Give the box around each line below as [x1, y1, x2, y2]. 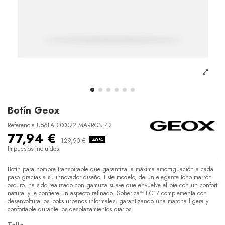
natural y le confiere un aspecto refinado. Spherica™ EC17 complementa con [8, 188, 207, 198]
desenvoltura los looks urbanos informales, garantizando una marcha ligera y [8, 196, 208, 206]
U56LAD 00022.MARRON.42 [37, 120, 112, 130]
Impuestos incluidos [8, 144, 59, 153]
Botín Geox [8, 103, 59, 117]
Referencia [8, 120, 35, 130]
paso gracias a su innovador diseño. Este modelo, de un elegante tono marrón [8, 172, 212, 182]
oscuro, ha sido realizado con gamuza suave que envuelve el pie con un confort [8, 180, 217, 190]
